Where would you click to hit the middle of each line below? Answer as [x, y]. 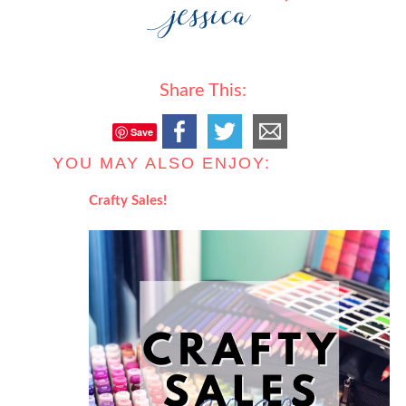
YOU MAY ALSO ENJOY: [162, 164]
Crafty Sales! [128, 201]
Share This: [203, 91]
